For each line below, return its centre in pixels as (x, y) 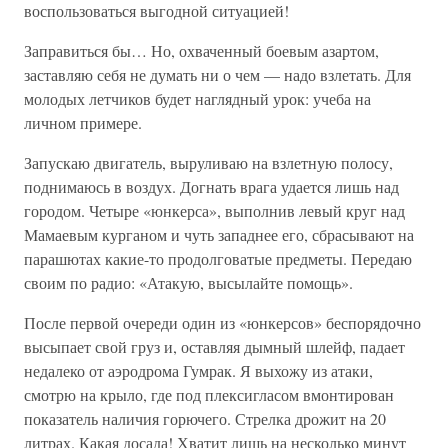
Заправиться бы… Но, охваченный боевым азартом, (201, 50)
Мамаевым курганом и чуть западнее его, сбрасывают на (219, 234)
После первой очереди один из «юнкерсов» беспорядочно (222, 322)
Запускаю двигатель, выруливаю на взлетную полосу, (208, 162)
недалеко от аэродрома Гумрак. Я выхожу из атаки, (198, 370)
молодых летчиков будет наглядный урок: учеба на (197, 98)
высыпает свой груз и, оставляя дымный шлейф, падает (214, 346)
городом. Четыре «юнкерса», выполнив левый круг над (214, 210)
